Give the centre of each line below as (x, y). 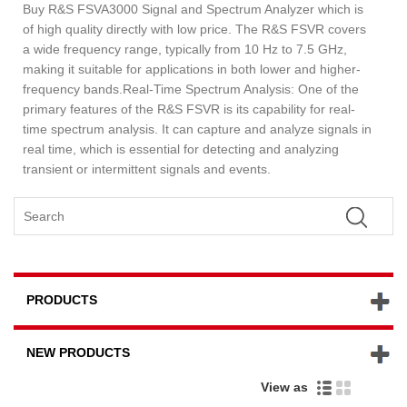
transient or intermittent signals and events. (147, 169)
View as (288, 387)
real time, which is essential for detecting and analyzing (181, 149)
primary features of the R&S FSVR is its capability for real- (189, 109)
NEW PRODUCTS (78, 353)
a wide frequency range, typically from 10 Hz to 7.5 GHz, (185, 49)
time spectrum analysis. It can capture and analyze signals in (197, 129)
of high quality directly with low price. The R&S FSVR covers (194, 29)
